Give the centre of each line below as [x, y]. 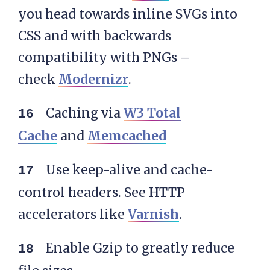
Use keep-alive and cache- [130, 169]
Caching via [85, 113]
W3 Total [152, 113]
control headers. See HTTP [102, 192]
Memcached [127, 136]
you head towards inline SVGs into [128, 14]
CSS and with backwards [95, 36]
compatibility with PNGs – [104, 57]
